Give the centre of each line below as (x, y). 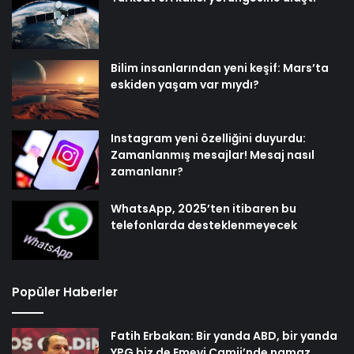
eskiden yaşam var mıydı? (185, 85)
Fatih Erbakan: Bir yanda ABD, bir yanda (224, 336)
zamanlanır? (147, 172)
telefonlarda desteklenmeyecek (204, 226)
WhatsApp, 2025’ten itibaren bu (203, 209)
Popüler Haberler (65, 292)
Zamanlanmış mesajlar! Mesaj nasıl (213, 155)
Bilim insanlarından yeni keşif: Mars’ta (220, 68)
